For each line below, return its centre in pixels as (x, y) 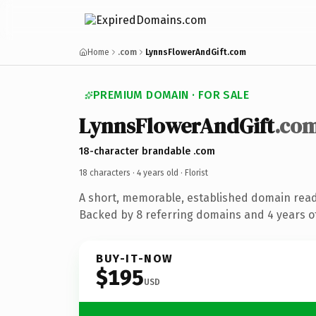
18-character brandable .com (147, 151)
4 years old (158, 172)
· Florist (193, 172)
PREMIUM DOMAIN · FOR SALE (171, 95)
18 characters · (108, 172)
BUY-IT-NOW (135, 258)
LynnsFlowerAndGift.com (196, 52)
